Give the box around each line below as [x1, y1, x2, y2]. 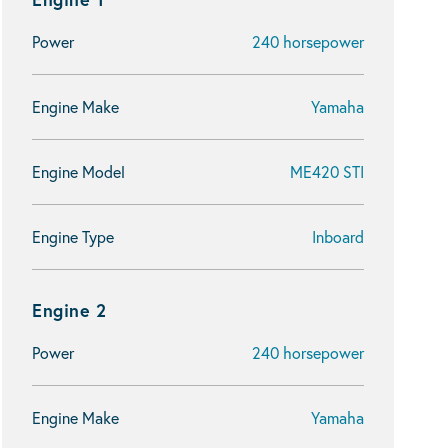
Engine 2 [32, 298, 106, 322]
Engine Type [32, 226, 114, 247]
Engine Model [32, 161, 125, 182]
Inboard [312, 226, 364, 247]
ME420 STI [290, 161, 364, 182]
